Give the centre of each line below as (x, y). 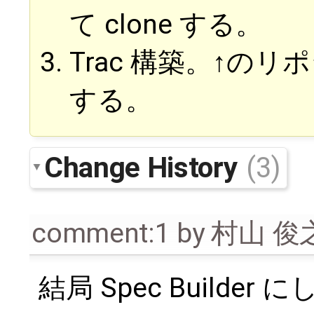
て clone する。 (166, 25)
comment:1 (101, 233)
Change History (144, 167)
